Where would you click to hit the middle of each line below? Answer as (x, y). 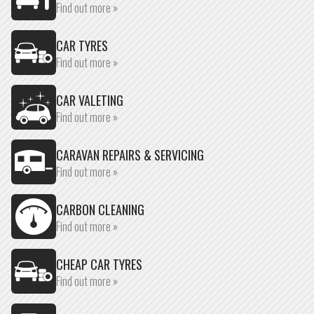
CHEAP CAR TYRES (99, 264)
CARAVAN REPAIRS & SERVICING (130, 155)
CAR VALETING (90, 100)
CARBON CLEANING (100, 210)
